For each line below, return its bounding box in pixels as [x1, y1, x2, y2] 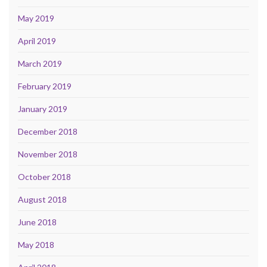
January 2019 [18, 104, 67, 114]
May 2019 [18, 13, 54, 24]
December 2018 [18, 126, 77, 137]
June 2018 [18, 217, 57, 228]
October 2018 [18, 172, 71, 182]
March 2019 [18, 58, 62, 69]
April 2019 [18, 36, 56, 46]
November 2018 [18, 149, 77, 160]
